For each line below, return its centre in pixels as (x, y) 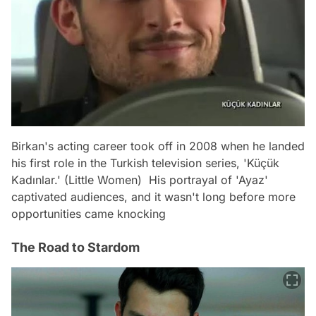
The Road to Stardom (75, 247)
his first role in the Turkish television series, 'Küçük (145, 163)
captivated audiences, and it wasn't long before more (153, 197)
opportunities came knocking (89, 214)
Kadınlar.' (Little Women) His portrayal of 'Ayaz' (140, 180)
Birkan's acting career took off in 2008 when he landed (158, 146)
